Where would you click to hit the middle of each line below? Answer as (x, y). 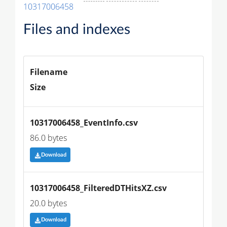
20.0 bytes (48, 203)
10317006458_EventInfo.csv (84, 123)
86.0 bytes (48, 138)
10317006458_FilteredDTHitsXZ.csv (98, 188)
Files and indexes (77, 30)
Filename (49, 72)
